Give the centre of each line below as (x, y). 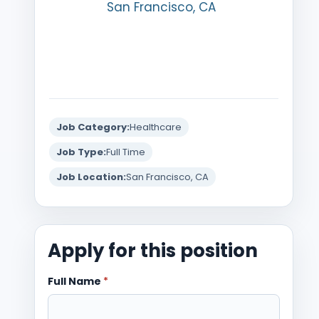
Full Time (126, 152)
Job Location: (91, 177)
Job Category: (93, 127)
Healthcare (156, 127)
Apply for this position (153, 250)
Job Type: (81, 152)
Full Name (75, 281)
